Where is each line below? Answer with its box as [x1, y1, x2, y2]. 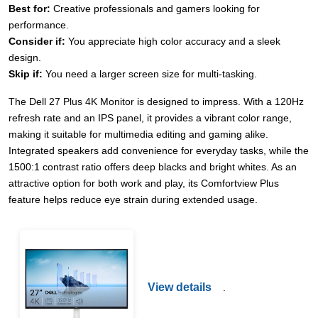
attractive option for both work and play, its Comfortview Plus [9, 177, 279, 190]
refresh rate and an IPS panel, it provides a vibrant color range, [9, 112, 292, 124]
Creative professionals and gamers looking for [50, 3, 260, 15]
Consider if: [9, 35, 65, 48]
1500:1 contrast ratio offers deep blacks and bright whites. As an [9, 161, 297, 173]
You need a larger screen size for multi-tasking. [43, 68, 257, 80]
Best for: [9, 3, 50, 15]
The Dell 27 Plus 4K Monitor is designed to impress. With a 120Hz [9, 96, 304, 108]
